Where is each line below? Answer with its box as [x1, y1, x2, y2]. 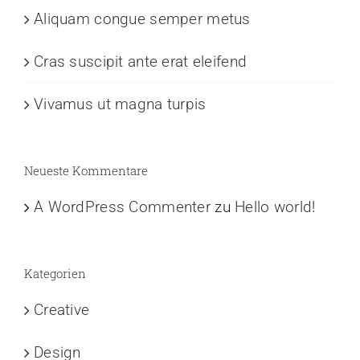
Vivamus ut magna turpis [34, 95, 207, 114]
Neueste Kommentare [24, 162, 148, 179]
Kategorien [24, 265, 86, 282]
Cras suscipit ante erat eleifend [34, 52, 247, 72]
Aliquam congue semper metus [34, 10, 251, 29]
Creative [34, 301, 90, 320]
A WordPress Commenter [34, 198, 211, 217]
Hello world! [235, 198, 316, 217]
